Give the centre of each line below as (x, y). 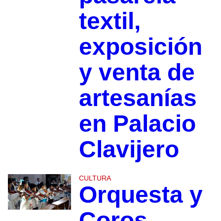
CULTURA (95, 178)
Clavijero (129, 149)
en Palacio (137, 124)
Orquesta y (141, 195)
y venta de (137, 73)
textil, (110, 21)
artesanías (138, 98)
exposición (140, 47)
